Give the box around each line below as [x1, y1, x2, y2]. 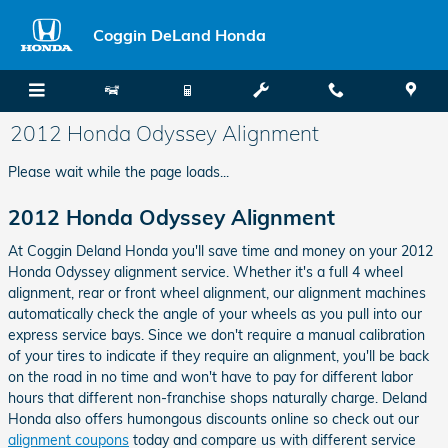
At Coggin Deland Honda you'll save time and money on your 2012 [8, 241, 433, 260]
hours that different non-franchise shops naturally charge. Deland [8, 388, 427, 407]
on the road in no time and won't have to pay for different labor [8, 367, 413, 386]
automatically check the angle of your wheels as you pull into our [8, 304, 422, 323]
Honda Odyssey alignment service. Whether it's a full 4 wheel [8, 262, 403, 281]
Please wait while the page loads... [8, 163, 229, 181]
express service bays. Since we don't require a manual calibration [8, 325, 425, 344]
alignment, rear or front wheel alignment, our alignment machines [8, 283, 426, 302]
